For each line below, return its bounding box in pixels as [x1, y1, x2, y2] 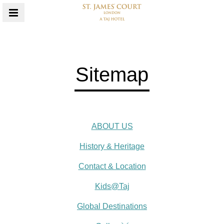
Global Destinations [77, 202, 147, 210]
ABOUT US [91, 122, 133, 130]
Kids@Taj [94, 182, 129, 190]
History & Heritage [79, 142, 144, 150]
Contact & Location [78, 162, 146, 170]
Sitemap [75, 63, 148, 85]
